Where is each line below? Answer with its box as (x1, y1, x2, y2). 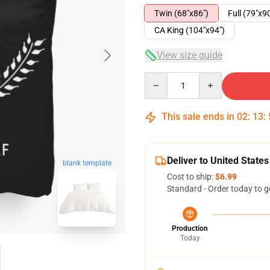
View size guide (157, 49, 222, 61)
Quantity (144, 73, 177, 83)
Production (172, 224, 208, 233)
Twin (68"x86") (154, 8, 209, 18)
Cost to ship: (167, 172, 215, 181)
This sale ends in (159, 111, 237, 122)
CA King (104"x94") (154, 25, 225, 35)
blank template (62, 158, 111, 167)
